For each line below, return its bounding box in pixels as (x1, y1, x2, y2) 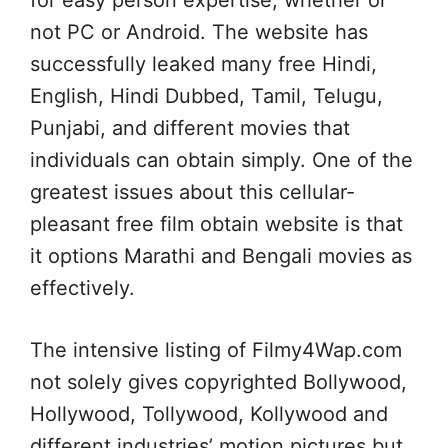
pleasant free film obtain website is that (30, 212, 403, 236)
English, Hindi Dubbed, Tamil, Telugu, (30, 84, 383, 108)
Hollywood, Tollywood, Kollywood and (30, 402, 388, 426)
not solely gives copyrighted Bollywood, (30, 370, 407, 394)
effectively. (30, 276, 135, 300)
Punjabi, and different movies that (30, 116, 350, 140)
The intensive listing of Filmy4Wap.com (30, 338, 402, 362)
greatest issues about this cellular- (30, 180, 355, 204)
